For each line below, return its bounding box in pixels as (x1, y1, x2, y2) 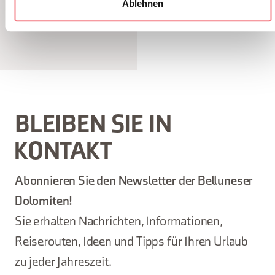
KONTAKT (15, 141, 112, 166)
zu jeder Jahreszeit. (15, 257, 112, 269)
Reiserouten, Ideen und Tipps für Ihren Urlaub (15, 236, 249, 249)
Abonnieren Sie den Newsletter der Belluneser (15, 176, 254, 188)
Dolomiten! (15, 196, 73, 209)
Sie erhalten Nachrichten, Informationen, (15, 216, 222, 229)
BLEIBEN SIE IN (15, 114, 172, 139)
